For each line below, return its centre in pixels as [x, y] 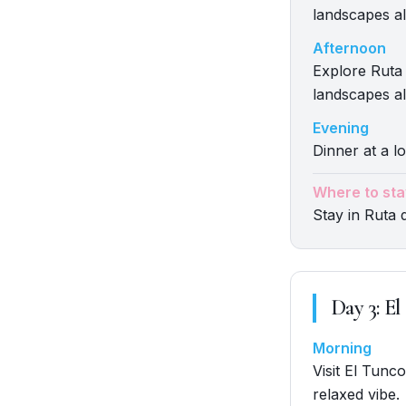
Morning [342, 348]
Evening [341, 128]
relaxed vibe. [356, 394]
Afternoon [349, 48]
